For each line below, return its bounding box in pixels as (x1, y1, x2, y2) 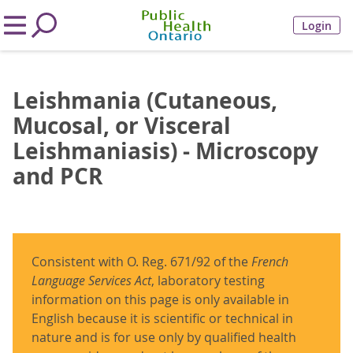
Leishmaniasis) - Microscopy (13, 136, 318, 166)
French (248, 253, 288, 270)
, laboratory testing (151, 272, 265, 289)
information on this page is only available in (32, 291, 289, 308)
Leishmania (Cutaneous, (13, 85, 277, 116)
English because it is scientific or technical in (32, 310, 293, 327)
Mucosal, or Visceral (13, 110, 231, 141)
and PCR (13, 161, 102, 191)
